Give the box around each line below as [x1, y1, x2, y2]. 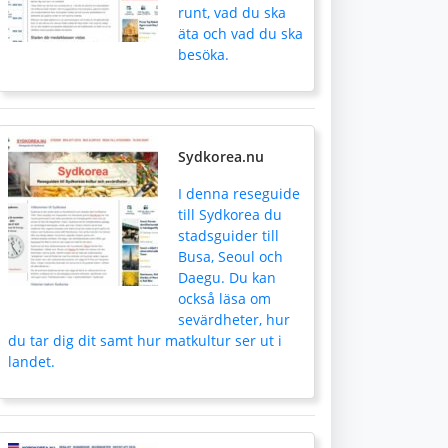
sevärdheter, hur [178, 310, 290, 329]
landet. [8, 352, 55, 371]
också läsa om [178, 289, 271, 308]
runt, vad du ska [178, 3, 286, 22]
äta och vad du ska [178, 24, 303, 43]
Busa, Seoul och [178, 247, 283, 266]
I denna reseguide [178, 184, 300, 203]
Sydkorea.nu [178, 147, 264, 166]
